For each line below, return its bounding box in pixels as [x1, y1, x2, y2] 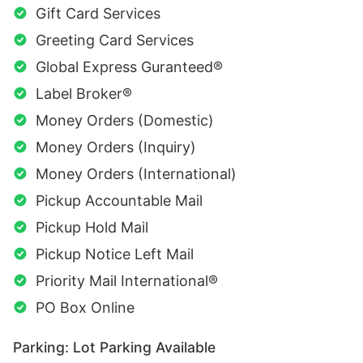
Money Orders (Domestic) [36, 111, 214, 129]
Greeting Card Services [36, 31, 194, 49]
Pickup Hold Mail [36, 218, 148, 236]
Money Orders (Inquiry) [36, 138, 196, 156]
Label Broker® [36, 84, 132, 102]
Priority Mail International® [36, 271, 218, 289]
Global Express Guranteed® [36, 58, 223, 75]
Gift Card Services [36, 4, 160, 22]
